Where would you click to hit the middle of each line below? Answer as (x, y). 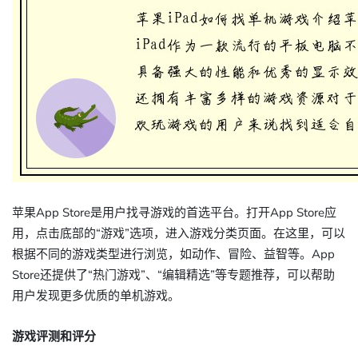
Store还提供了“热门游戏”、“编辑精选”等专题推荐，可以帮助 (173, 275)
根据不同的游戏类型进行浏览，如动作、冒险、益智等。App (173, 254)
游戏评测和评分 (54, 336)
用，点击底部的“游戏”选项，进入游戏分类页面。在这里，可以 (179, 233)
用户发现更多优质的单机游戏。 (96, 296)
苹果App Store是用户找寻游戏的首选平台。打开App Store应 (174, 213)
